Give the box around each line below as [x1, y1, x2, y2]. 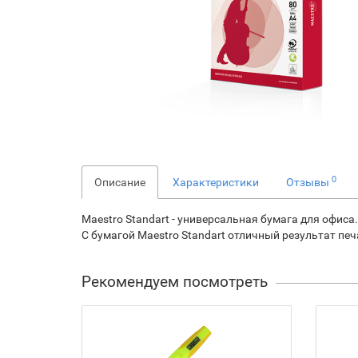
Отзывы [286, 176, 332, 189]
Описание [94, 176, 145, 189]
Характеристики [173, 176, 259, 189]
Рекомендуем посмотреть [82, 272, 268, 291]
